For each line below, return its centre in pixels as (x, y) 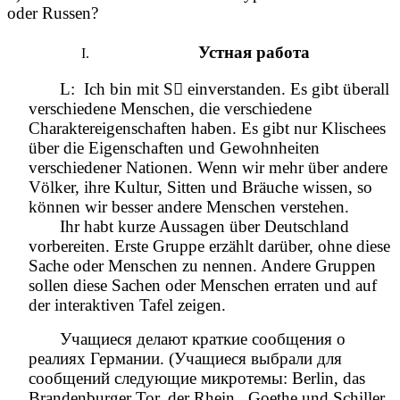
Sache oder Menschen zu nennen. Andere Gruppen (202, 265)
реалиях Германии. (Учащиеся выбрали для (185, 358)
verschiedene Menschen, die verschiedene (170, 108)
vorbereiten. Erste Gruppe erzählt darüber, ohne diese (209, 246)
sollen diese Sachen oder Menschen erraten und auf (203, 285)
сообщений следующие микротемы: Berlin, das (197, 378)
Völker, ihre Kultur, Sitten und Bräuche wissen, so (200, 187)
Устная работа (254, 52)
